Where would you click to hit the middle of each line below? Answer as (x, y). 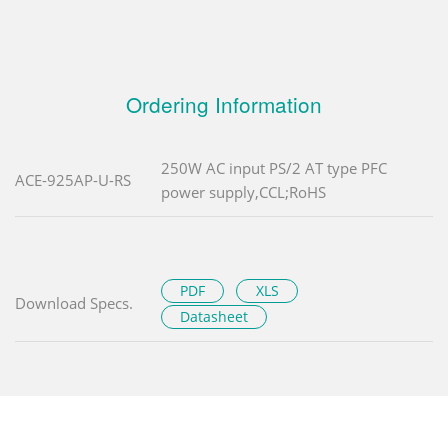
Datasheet (214, 316)
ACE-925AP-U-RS (73, 179)
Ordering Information (224, 103)
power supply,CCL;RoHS (243, 191)
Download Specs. (74, 302)
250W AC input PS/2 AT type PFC (274, 167)
